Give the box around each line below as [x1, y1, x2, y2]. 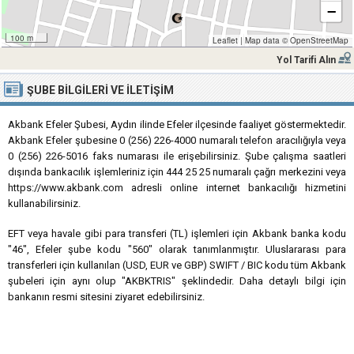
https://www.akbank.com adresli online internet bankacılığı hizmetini [8, 182, 346, 194]
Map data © [242, 35, 290, 46]
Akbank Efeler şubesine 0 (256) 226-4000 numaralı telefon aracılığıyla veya [8, 134, 346, 146]
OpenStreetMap [289, 35, 348, 46]
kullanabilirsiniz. [8, 198, 81, 209]
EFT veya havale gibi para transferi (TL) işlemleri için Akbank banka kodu [8, 228, 346, 239]
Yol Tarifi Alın [277, 55, 336, 66]
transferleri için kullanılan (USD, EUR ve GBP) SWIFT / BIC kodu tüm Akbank [8, 259, 346, 271]
